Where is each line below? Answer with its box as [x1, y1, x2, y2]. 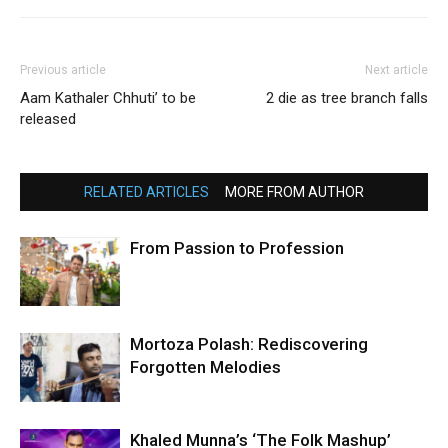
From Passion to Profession [130, 238, 344, 259]
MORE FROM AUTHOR [225, 184, 364, 201]
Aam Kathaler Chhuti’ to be [20, 89, 196, 108]
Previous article [20, 63, 106, 78]
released [20, 110, 76, 129]
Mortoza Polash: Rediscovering [130, 334, 368, 355]
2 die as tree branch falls [266, 89, 428, 108]
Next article [365, 63, 428, 78]
